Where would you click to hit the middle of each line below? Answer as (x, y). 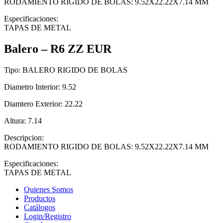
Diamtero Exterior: (33, 104)
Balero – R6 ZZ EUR (58, 49)
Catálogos (40, 207)
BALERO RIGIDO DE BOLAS (75, 70)
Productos (40, 198)
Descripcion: (24, 137)
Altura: (15, 120)
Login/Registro (48, 216)
